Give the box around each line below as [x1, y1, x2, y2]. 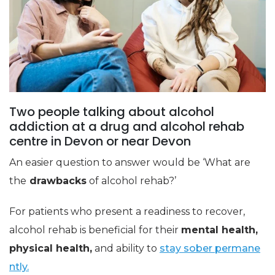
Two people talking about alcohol [9, 103, 214, 120]
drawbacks [26, 174, 87, 187]
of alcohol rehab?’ [87, 174, 176, 187]
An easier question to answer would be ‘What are [9, 156, 250, 168]
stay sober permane [160, 242, 260, 254]
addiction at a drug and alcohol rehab [9, 117, 244, 135]
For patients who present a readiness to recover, [9, 205, 245, 217]
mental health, [181, 223, 258, 236]
